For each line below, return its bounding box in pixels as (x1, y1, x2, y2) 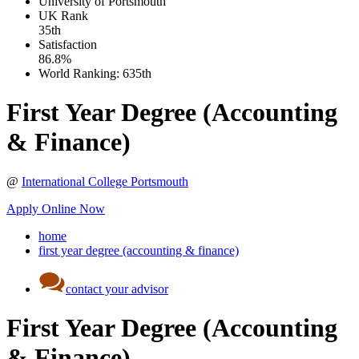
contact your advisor (66, 281, 168, 296)
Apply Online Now (6, 201, 105, 216)
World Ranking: (38, 66, 123, 80)
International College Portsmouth (22, 174, 188, 188)
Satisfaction (38, 37, 97, 51)
